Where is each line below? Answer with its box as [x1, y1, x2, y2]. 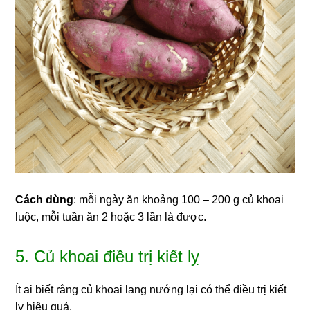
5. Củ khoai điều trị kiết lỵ [15, 246, 200, 266]
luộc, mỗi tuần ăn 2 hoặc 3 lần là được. [15, 210, 207, 223]
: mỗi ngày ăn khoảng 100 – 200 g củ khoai [73, 193, 284, 206]
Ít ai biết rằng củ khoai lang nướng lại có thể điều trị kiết [15, 283, 287, 295]
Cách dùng [15, 193, 74, 206]
